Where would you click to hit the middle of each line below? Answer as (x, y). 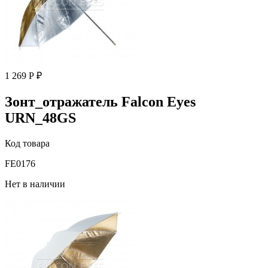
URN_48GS (40, 118)
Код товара (27, 143)
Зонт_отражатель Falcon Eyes (100, 101)
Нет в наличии (35, 184)
